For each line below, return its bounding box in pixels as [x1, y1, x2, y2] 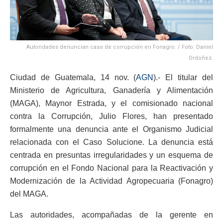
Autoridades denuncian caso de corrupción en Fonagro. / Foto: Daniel [26, 43, 213, 50]
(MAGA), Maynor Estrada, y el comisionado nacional [10, 99, 213, 108]
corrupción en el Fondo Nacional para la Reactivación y [10, 163, 213, 172]
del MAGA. [10, 189, 48, 198]
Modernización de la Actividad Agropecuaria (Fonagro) [10, 176, 213, 185]
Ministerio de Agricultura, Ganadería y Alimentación [10, 86, 213, 95]
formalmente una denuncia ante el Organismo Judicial [10, 124, 213, 133]
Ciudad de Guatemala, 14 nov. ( [10, 73, 136, 82]
